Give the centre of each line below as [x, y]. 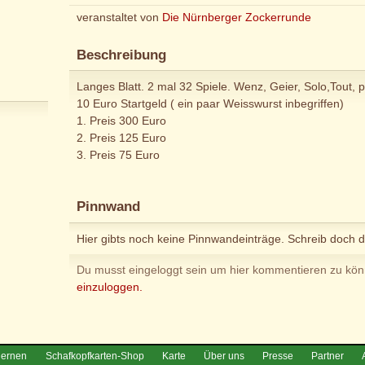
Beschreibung [121, 55]
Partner [328, 356]
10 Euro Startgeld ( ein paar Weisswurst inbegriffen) [210, 104]
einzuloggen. [109, 287]
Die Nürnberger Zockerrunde [236, 18]
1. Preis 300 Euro [121, 121]
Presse [277, 356]
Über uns [224, 356]
